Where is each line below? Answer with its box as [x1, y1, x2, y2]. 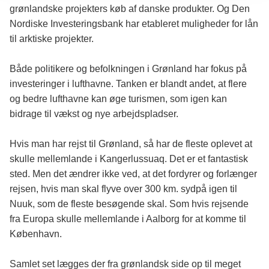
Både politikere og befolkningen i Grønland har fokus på [10, 64, 247, 74]
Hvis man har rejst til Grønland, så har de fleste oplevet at [10, 139, 252, 150]
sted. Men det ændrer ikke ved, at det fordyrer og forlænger [10, 169, 257, 180]
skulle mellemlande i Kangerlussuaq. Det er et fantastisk [10, 154, 248, 165]
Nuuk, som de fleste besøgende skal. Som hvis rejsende [10, 199, 249, 210]
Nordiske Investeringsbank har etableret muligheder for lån [10, 19, 258, 29]
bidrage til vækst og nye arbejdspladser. [10, 109, 178, 119]
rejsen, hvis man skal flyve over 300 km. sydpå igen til [10, 184, 237, 195]
